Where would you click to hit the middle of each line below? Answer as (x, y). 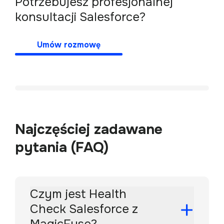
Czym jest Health (78, 194)
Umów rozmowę (69, 44)
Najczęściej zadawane (89, 129)
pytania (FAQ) (62, 147)
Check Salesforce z (84, 209)
